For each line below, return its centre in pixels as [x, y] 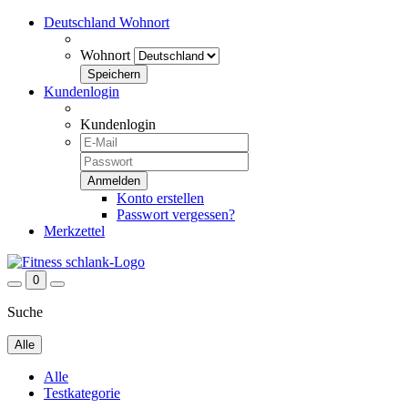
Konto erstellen [160, 198]
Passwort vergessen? [176, 214]
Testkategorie [82, 393]
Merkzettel [74, 231]
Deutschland [82, 22]
